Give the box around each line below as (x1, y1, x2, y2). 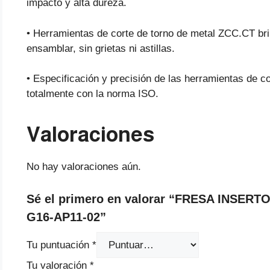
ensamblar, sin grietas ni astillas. (27, 42, 175, 54)
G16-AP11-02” (27, 210, 106, 224)
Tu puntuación (27, 239, 92, 251)
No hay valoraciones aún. (27, 161, 141, 173)
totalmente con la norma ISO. (27, 88, 159, 100)
